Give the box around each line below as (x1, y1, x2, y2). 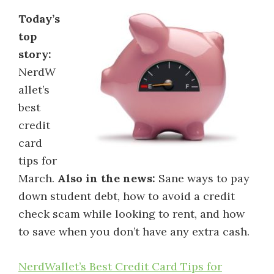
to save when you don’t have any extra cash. (18, 224, 250, 239)
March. (18, 171, 57, 185)
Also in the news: (57, 171, 155, 185)
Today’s (18, 12, 60, 26)
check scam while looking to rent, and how (18, 207, 245, 221)
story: (18, 47, 51, 61)
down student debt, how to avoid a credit (18, 189, 235, 203)
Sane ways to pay (155, 171, 250, 185)
